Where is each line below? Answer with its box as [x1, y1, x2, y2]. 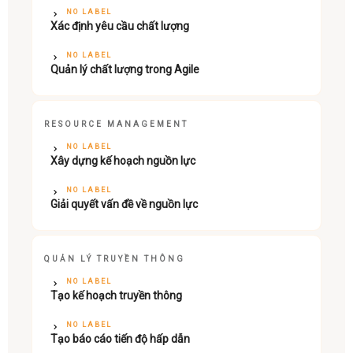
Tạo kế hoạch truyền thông [50, 288, 182, 302]
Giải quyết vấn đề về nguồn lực [50, 197, 198, 210]
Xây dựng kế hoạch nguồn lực [50, 154, 195, 167]
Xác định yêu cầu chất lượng [50, 19, 189, 32]
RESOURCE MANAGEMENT [44, 119, 188, 128]
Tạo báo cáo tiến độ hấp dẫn [50, 332, 190, 345]
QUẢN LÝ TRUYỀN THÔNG [44, 254, 185, 263]
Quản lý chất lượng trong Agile [50, 62, 199, 76]
